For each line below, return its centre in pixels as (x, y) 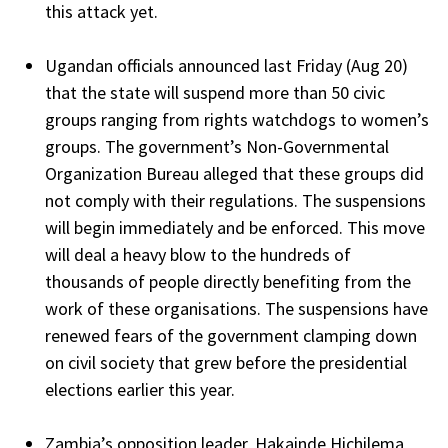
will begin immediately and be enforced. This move (235, 227)
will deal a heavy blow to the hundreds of (198, 254)
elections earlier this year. (140, 389)
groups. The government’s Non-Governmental (217, 146)
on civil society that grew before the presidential (226, 362)
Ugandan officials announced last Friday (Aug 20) (226, 65)
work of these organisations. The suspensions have (236, 308)
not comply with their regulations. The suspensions (235, 200)
